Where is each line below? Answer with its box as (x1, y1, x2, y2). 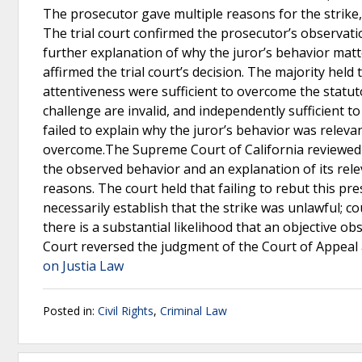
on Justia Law (43, 257, 124, 275)
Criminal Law (160, 303, 227, 318)
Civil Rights (98, 303, 154, 318)
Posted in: (43, 303, 98, 318)
